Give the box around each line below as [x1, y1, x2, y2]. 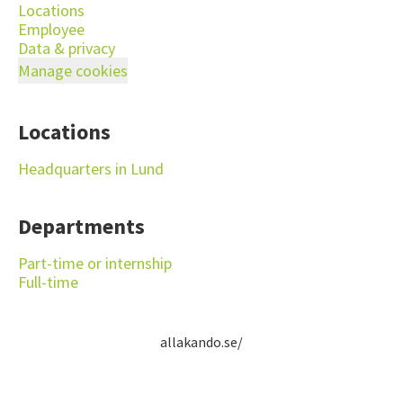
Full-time [18, 272, 78, 292]
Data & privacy [18, 38, 115, 58]
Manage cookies [18, 60, 128, 81]
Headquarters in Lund [18, 158, 164, 179]
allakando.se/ [160, 333, 243, 351]
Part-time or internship [18, 253, 172, 273]
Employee [18, 19, 85, 40]
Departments [18, 212, 145, 240]
